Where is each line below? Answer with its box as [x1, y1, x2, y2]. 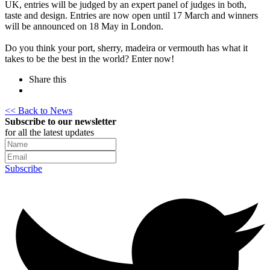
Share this [29, 74, 66, 85]
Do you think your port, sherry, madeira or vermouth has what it [5, 43, 248, 54]
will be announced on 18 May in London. [5, 21, 163, 32]
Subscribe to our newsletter [5, 116, 116, 127]
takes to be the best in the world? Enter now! [5, 54, 174, 64]
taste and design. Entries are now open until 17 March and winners [5, 10, 258, 21]
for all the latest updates [5, 127, 94, 138]
